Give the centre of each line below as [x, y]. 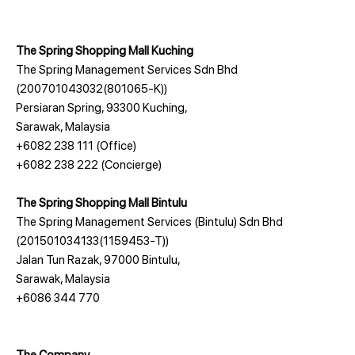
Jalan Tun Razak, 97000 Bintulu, [98, 260]
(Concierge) [130, 164]
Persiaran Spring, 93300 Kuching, [102, 107]
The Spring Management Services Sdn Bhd [127, 69]
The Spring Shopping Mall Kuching [105, 50]
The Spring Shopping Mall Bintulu [101, 202]
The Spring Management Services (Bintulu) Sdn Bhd [149, 221]
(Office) [115, 145]
